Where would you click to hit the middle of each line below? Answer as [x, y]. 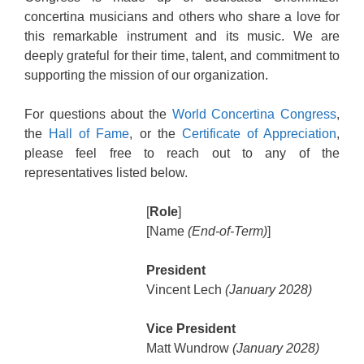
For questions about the [98, 114]
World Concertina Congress [254, 114]
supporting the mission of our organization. [146, 75]
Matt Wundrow [189, 348]
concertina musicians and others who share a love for [182, 17]
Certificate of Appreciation [259, 134]
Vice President [191, 329]
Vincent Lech [186, 290]
